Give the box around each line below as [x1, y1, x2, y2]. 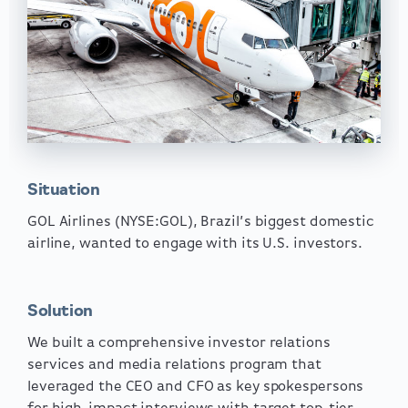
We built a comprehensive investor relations [27, 335, 331, 351]
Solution [27, 302, 93, 321]
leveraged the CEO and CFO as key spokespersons [27, 379, 364, 394]
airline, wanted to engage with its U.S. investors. [27, 236, 362, 251]
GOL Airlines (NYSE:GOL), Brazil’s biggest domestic [27, 214, 374, 229]
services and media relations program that [27, 357, 321, 372]
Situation [27, 181, 100, 199]
